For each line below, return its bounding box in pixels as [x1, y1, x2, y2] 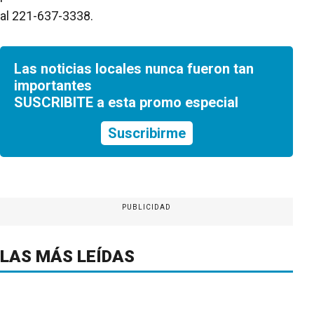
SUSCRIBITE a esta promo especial [14, 93, 238, 111]
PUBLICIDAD [121, 203, 172, 211]
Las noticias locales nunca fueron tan [14, 60, 254, 77]
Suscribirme [107, 124, 186, 142]
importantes [14, 76, 92, 94]
